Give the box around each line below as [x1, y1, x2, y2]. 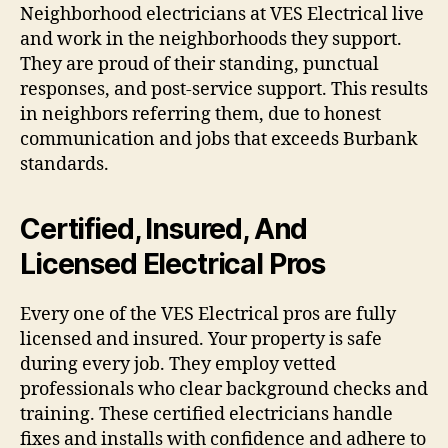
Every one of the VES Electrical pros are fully [20, 303, 396, 327]
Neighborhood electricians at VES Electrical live [20, 3, 424, 27]
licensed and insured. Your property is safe [20, 328, 382, 352]
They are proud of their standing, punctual [20, 53, 379, 77]
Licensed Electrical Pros [20, 247, 326, 282]
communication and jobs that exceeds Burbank [20, 128, 418, 152]
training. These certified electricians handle [20, 403, 393, 427]
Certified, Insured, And [20, 212, 308, 247]
